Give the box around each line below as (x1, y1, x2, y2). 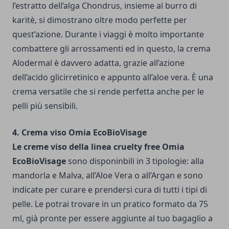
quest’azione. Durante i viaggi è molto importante (12, 28, 204, 40)
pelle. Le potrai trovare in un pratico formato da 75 (12, 198, 208, 210)
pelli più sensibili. (12, 100, 82, 111)
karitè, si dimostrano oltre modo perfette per (12, 14, 187, 26)
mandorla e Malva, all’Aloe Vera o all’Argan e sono (12, 169, 203, 181)
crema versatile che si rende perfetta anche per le (12, 85, 204, 97)
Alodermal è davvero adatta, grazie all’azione (12, 57, 185, 68)
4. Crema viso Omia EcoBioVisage (12, 126, 147, 138)
